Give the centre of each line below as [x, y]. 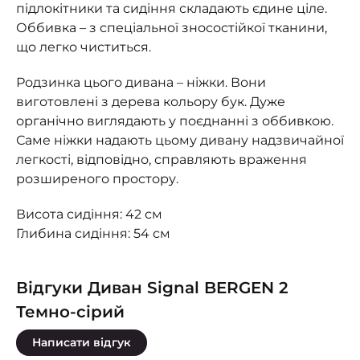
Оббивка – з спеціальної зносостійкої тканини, [172, 28]
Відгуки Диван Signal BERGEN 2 [152, 288]
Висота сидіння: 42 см [89, 214]
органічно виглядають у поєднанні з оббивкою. [175, 121]
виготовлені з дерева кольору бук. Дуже [151, 102]
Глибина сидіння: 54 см [93, 233]
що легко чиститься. [84, 47]
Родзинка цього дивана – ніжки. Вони [141, 82]
